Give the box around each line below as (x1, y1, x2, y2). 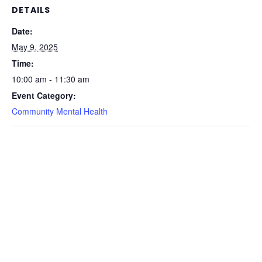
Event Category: (12, 89, 76, 102)
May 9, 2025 (12, 41, 58, 53)
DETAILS (12, 4, 50, 16)
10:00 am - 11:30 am (12, 73, 89, 85)
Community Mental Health (12, 105, 108, 118)
